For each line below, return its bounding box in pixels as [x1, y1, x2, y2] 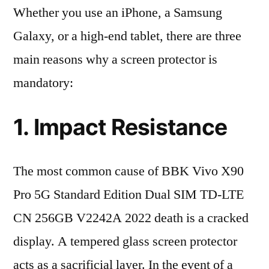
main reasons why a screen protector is [13, 51, 217, 68]
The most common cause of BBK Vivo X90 [13, 163, 244, 180]
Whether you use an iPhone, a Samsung [13, 4, 222, 21]
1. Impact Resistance [13, 113, 228, 141]
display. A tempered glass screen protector [13, 233, 237, 250]
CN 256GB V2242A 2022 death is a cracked [13, 210, 249, 226]
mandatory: [13, 74, 73, 91]
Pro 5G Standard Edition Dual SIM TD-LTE [13, 186, 244, 203]
